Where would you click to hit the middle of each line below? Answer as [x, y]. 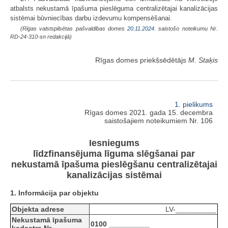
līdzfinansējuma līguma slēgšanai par [114, 154]
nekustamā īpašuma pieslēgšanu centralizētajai [114, 165]
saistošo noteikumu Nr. [187, 28]
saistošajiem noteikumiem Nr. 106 [159, 120]
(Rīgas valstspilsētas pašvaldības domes [74, 28]
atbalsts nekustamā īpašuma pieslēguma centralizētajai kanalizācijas [114, 8]
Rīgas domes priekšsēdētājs [142, 60]
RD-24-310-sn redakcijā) [41, 36]
